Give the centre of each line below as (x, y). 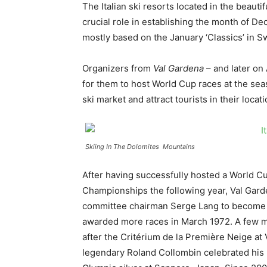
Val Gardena (178, 68)
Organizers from (118, 68)
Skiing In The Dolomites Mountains (140, 147)
